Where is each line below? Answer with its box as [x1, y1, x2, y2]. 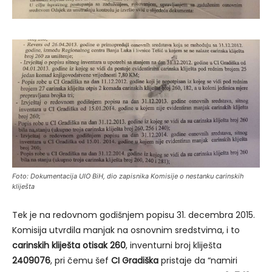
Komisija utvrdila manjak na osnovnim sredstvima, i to [12, 224, 240, 237]
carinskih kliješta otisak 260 [12, 239, 126, 252]
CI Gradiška [111, 254, 158, 267]
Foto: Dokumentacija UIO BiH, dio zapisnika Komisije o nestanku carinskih [12, 172, 244, 181]
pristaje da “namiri [158, 254, 237, 267]
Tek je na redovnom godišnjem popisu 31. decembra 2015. [12, 209, 255, 222]
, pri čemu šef [50, 254, 111, 267]
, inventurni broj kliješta [126, 239, 222, 252]
